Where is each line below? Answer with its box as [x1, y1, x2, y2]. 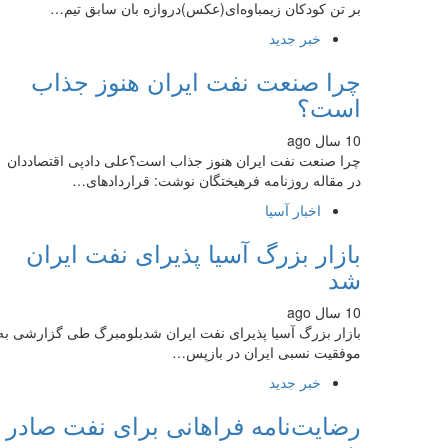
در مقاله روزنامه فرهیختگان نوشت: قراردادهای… [72, 170, 361, 190]
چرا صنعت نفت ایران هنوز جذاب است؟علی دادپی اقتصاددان [7, 150, 361, 170]
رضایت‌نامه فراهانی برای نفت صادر [6, 407, 361, 442]
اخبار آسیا [265, 200, 321, 220]
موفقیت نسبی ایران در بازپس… [172, 342, 361, 362]
